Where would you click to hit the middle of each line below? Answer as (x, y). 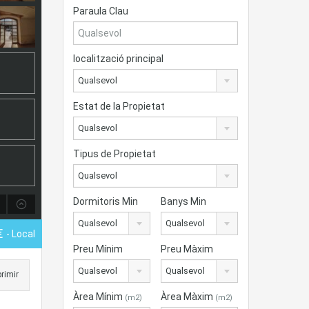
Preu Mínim (98, 249)
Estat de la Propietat (119, 106)
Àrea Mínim (99, 297)
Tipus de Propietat (114, 154)
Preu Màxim (187, 249)
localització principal (118, 59)
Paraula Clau (101, 11)
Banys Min (184, 201)
